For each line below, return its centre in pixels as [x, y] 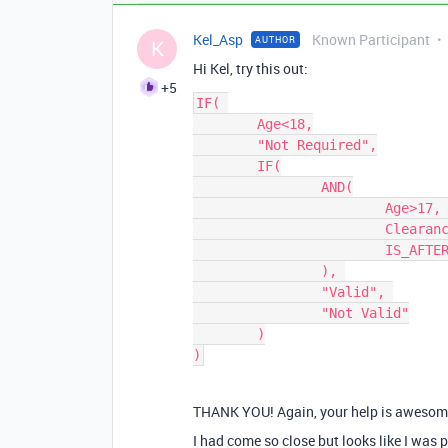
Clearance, [289, 229]
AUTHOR [275, 39]
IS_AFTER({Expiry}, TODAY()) [289, 250]
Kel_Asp [218, 39]
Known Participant [371, 39]
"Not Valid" [257, 313]
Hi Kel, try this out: [250, 68]
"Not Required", [225, 145]
